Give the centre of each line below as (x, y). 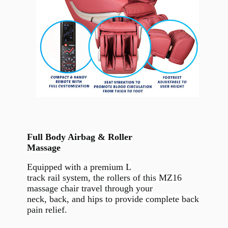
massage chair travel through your (90, 188)
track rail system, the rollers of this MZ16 (104, 177)
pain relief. (47, 209)
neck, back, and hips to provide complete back (113, 199)
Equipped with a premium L (79, 167)
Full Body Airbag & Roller (79, 137)
